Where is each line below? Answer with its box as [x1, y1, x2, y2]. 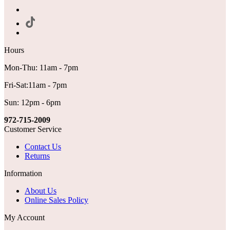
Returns [25, 151, 50, 160]
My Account [4, 213, 45, 222]
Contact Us [25, 142, 61, 151]
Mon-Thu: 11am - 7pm [4, 63, 78, 72]
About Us [25, 186, 56, 195]
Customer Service [4, 124, 62, 133]
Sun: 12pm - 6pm [4, 98, 61, 107]
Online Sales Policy [25, 195, 88, 204]
